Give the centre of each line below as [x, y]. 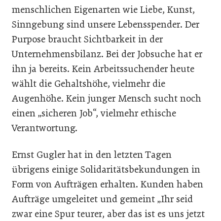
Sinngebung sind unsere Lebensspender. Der [106, 24]
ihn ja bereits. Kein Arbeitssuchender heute [103, 69]
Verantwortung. [45, 128]
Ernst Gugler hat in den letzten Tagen [92, 155]
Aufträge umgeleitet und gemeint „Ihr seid [102, 199]
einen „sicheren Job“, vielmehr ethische [94, 113]
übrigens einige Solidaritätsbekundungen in [106, 169]
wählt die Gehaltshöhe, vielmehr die [89, 84]
